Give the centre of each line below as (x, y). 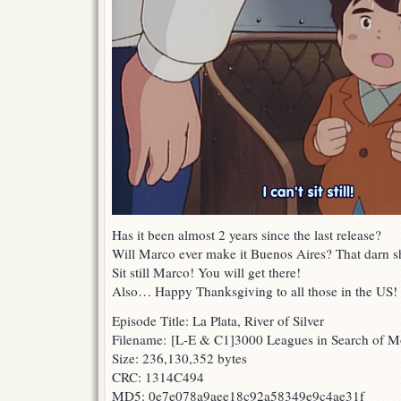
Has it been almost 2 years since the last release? (247, 235)
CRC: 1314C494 (158, 377)
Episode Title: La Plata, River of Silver (218, 321)
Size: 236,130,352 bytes (179, 358)
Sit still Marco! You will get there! (206, 273)
